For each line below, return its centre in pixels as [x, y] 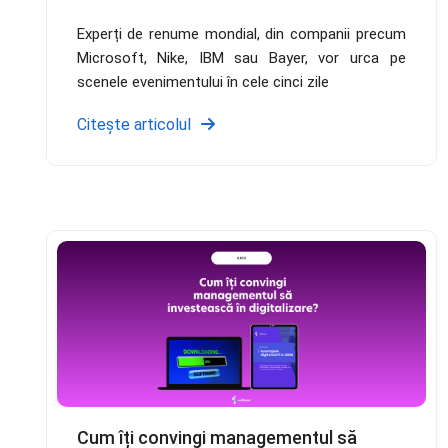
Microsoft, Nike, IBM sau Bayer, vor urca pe [241, 57]
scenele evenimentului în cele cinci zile [202, 81]
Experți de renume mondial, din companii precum [241, 33]
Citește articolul [133, 124]
